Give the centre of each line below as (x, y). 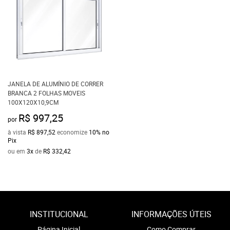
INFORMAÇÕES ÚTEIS (171, 214)
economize (72, 132)
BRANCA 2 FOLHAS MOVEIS (46, 93)
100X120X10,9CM (33, 102)
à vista (18, 132)
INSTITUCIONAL (59, 214)
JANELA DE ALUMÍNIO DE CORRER (55, 84)
